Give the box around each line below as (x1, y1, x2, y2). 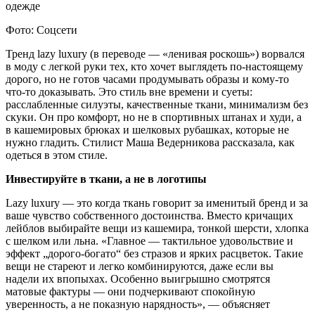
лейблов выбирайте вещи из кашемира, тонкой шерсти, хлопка (6, 221, 309, 234)
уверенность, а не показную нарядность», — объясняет (6, 297, 270, 310)
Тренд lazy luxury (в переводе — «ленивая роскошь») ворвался (6, 47, 304, 60)
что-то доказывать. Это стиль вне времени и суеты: (6, 85, 252, 98)
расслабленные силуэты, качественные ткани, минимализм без (6, 98, 308, 110)
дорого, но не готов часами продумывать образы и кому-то (6, 72, 289, 85)
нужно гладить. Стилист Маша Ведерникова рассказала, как (6, 136, 295, 148)
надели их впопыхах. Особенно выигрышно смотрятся (6, 272, 270, 285)
